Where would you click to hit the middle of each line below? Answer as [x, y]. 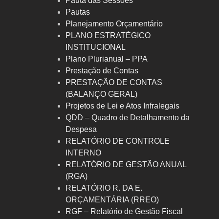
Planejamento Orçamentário [114, 24]
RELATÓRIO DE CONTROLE [117, 141]
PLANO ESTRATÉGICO [108, 35]
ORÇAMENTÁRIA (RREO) [112, 200]
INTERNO [83, 153]
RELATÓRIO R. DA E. [104, 188]
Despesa [81, 129]
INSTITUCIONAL [95, 47]
